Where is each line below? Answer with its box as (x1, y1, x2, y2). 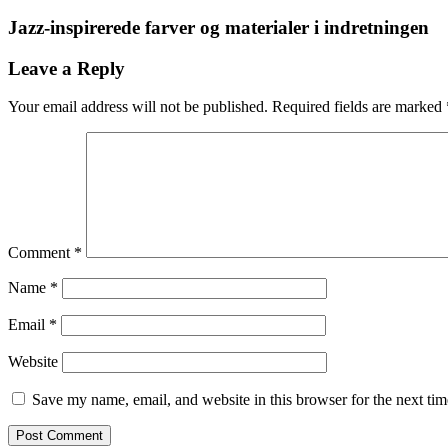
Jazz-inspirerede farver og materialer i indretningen (8, 17, 429, 38)
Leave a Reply (8, 57, 125, 79)
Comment (8, 244, 74, 262)
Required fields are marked (272, 98, 446, 116)
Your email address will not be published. (8, 98, 268, 116)
